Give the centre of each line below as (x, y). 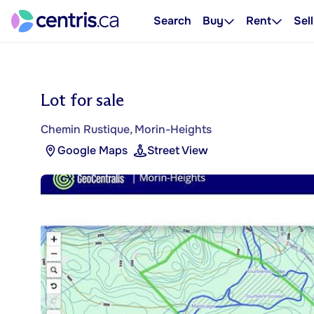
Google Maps (93, 150)
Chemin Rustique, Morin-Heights (126, 129)
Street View (178, 150)
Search (172, 21)
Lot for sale (82, 100)
